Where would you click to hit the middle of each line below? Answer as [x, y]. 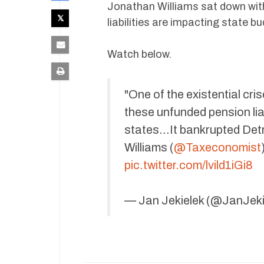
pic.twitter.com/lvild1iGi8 [189, 165]
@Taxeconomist [217, 147]
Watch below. [139, 54]
